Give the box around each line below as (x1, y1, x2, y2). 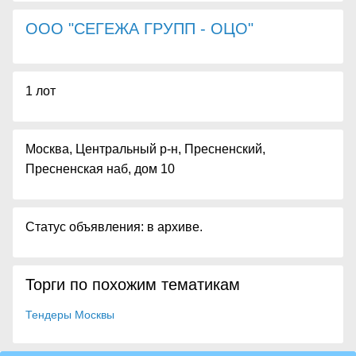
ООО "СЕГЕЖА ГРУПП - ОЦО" (25, 20, 253, 37)
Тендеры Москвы (25, 308, 114, 321)
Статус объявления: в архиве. (25, 220, 203, 234)
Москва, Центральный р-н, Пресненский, (25, 142, 265, 156)
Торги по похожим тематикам (25, 276, 240, 293)
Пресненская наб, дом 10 (25, 162, 175, 176)
